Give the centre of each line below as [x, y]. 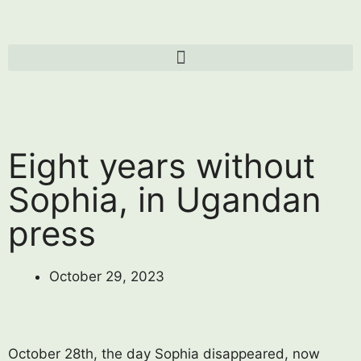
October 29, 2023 [107, 276]
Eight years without [162, 166]
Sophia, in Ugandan [165, 199]
